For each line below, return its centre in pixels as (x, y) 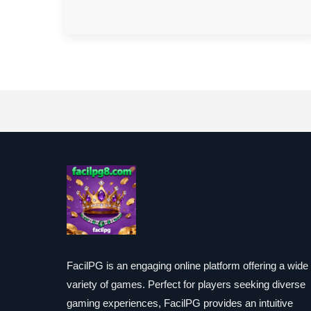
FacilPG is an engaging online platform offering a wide (187, 266)
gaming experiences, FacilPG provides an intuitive (180, 303)
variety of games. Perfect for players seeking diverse (186, 284)
